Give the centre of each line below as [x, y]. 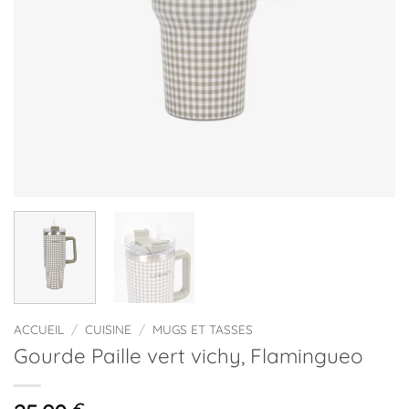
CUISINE [109, 330]
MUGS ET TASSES [203, 330]
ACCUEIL [39, 330]
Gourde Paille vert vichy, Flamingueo [189, 357]
